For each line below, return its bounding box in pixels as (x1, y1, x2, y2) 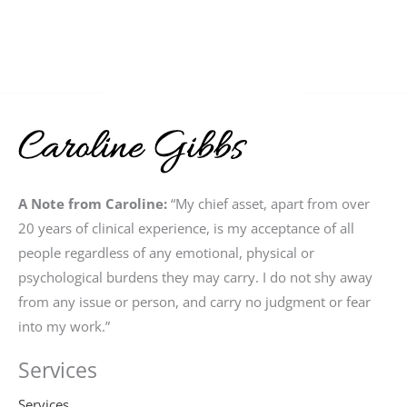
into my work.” (18, 316, 110, 335)
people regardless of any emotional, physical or (18, 243, 314, 262)
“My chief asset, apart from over (167, 194, 370, 213)
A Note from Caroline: (18, 194, 167, 213)
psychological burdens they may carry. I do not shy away (18, 267, 372, 286)
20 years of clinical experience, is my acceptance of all (18, 218, 354, 237)
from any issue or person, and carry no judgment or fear (18, 292, 371, 311)
